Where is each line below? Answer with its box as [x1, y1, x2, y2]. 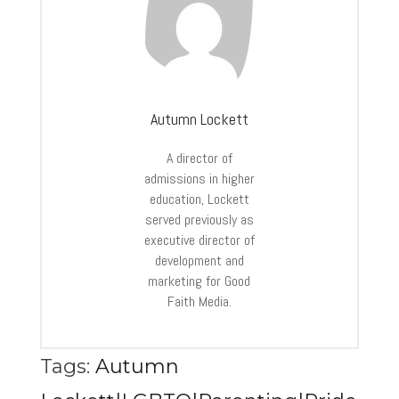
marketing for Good [148, 272, 251, 291]
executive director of [143, 231, 255, 250]
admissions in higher [143, 169, 255, 189]
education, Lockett [149, 190, 249, 209]
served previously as [144, 210, 254, 230]
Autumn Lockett [150, 109, 248, 130]
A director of [166, 149, 232, 168]
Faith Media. [167, 292, 232, 312]
